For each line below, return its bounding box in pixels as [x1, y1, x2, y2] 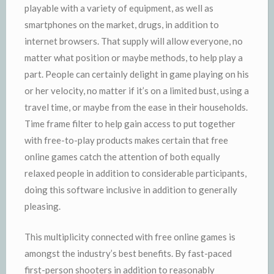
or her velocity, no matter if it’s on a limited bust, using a [24, 85, 249, 96]
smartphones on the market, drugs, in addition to [24, 19, 219, 30]
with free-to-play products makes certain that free [24, 135, 228, 146]
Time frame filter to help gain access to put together [24, 118, 235, 129]
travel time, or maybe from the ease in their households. [24, 102, 248, 113]
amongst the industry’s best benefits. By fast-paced [24, 247, 232, 259]
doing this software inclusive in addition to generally [24, 184, 237, 195]
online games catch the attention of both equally [24, 151, 220, 162]
